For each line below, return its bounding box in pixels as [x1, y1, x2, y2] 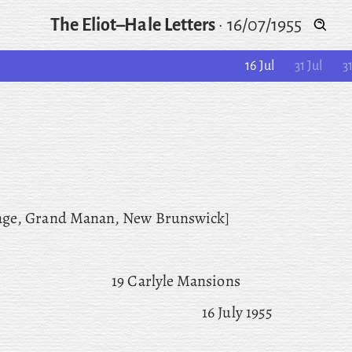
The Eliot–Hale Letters [49, 16, 216, 35]
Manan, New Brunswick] [66, 207, 230, 229]
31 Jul [294, 59, 323, 73]
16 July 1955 [202, 302, 273, 323]
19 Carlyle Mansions [112, 270, 240, 291]
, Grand [17, 207, 67, 229]
